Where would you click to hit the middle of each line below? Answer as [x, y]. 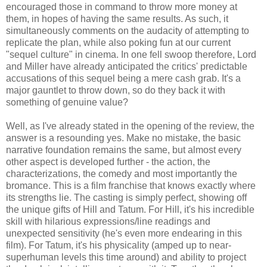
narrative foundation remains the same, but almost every [124, 150]
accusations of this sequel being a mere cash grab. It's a [123, 78]
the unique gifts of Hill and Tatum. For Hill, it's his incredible [130, 209]
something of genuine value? [67, 102]
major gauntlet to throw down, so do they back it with [116, 90]
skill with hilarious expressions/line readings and [108, 221]
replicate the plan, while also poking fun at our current [118, 42]
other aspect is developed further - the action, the [108, 162]
